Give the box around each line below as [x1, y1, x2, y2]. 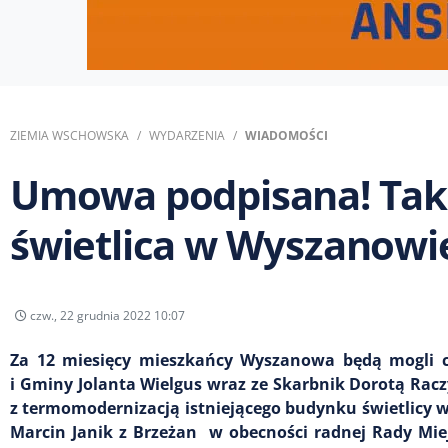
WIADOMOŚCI [245, 127, 328, 144]
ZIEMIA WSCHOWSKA [10, 127, 129, 144]
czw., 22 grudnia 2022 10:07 [27, 306, 185, 324]
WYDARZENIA [149, 127, 225, 144]
